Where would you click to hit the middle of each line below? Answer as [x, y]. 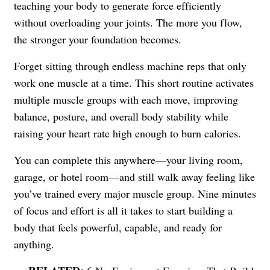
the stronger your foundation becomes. [98, 39]
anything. [34, 244]
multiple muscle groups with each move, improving [126, 99]
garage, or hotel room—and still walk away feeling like [134, 176]
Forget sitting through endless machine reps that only [130, 65]
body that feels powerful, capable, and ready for [118, 227]
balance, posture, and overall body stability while [121, 116]
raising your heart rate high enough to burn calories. [127, 133]
